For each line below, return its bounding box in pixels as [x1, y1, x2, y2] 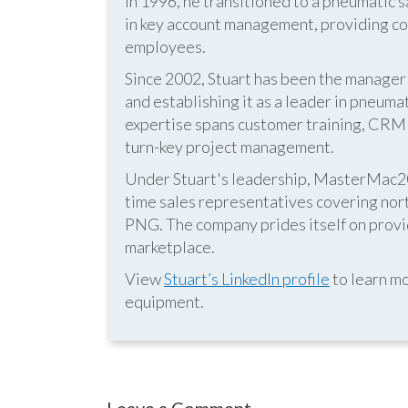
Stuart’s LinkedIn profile [164, 269, 330, 289]
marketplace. [125, 237, 215, 257]
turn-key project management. [125, 137, 334, 157]
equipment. [125, 291, 204, 311]
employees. [125, 36, 206, 56]
